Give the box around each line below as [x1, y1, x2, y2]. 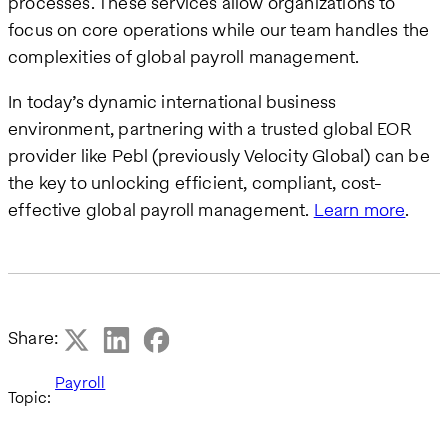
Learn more [313, 197, 406, 223]
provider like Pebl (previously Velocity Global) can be [8, 143, 430, 169]
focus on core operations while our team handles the [8, 17, 430, 43]
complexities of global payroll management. [8, 44, 360, 70]
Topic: [8, 385, 52, 409]
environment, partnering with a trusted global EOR [8, 116, 411, 142]
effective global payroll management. [8, 197, 314, 223]
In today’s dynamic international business [8, 89, 337, 115]
